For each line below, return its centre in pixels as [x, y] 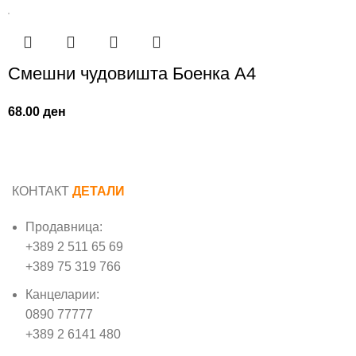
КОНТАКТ [42, 192]
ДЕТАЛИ [99, 192]
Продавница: [64, 227]
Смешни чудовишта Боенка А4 [132, 74]
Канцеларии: [62, 295]
